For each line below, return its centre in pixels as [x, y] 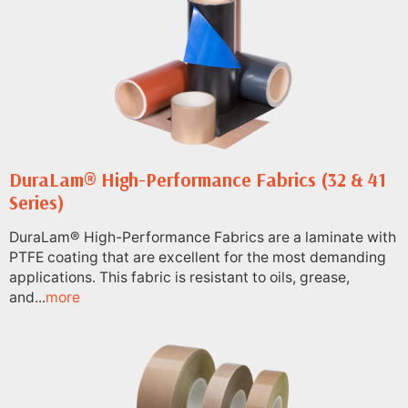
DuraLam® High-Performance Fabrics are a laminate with [203, 237]
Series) [37, 203]
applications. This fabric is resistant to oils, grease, [179, 277]
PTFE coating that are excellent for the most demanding [198, 257]
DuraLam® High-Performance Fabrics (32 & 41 [198, 180]
